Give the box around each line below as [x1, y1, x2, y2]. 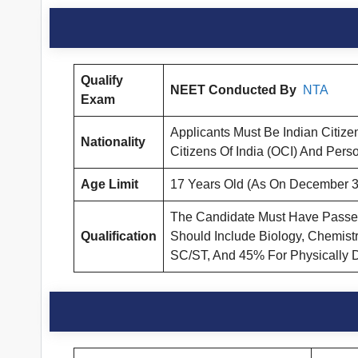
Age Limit [81, 177, 138, 192]
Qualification [81, 229, 157, 244]
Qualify [81, 74, 123, 88]
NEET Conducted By [170, 83, 303, 97]
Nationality [81, 135, 145, 149]
